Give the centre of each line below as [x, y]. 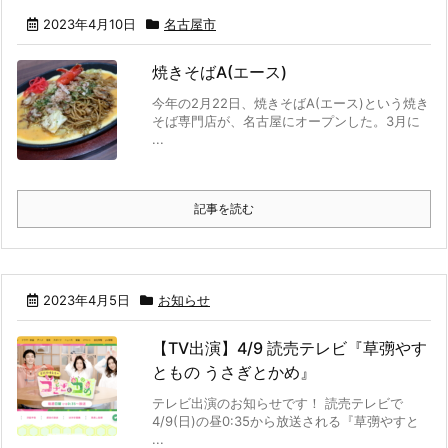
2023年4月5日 [86, 299]
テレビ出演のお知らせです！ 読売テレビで [277, 402]
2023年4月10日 [89, 23]
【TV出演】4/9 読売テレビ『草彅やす [289, 347]
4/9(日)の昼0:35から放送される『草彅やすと [285, 420]
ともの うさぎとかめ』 [234, 371]
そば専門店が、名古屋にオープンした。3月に [286, 120]
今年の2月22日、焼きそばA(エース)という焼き [290, 102]
